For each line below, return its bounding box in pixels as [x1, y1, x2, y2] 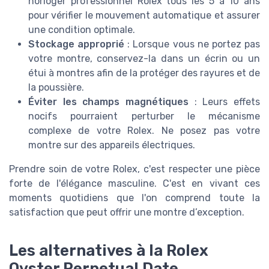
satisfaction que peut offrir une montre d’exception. [9, 207, 244, 219]
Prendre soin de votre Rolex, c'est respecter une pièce [9, 163, 260, 175]
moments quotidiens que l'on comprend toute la [9, 192, 260, 204]
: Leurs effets [189, 96, 260, 108]
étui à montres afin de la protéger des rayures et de [28, 67, 260, 79]
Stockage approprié [28, 38, 125, 50]
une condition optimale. [28, 24, 135, 36]
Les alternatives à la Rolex [9, 241, 208, 259]
